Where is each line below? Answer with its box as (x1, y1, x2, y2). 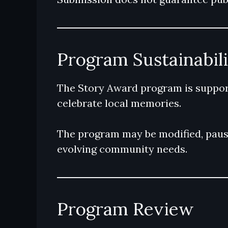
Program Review (57, 197, 194, 220)
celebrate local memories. (57, 97, 181, 109)
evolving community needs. (57, 142, 187, 155)
